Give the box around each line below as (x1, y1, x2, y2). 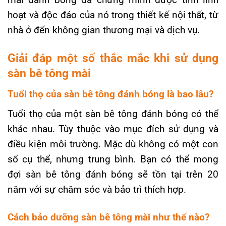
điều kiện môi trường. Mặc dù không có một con (8, 138, 218, 150)
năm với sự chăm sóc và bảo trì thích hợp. (8, 184, 186, 196)
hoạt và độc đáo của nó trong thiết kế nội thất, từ (8, 9, 218, 21)
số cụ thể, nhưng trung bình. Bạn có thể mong (8, 153, 218, 165)
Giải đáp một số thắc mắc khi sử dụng (8, 50, 218, 65)
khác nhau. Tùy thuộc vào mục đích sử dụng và (8, 123, 218, 135)
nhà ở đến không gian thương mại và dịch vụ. (8, 24, 200, 36)
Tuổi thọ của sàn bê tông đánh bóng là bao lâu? (8, 88, 213, 100)
